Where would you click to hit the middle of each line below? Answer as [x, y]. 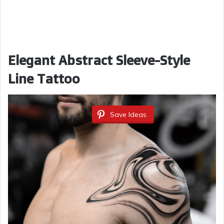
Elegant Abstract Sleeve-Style [99, 60]
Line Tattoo [44, 78]
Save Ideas [128, 115]
